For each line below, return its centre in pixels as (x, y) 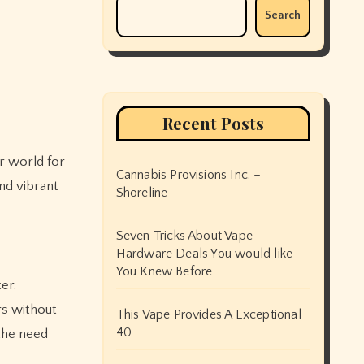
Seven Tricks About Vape (184, 236)
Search (283, 15)
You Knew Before (164, 271)
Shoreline (142, 193)
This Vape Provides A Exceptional (208, 314)
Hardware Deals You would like (204, 253)
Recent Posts (213, 123)
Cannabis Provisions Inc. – (188, 175)
